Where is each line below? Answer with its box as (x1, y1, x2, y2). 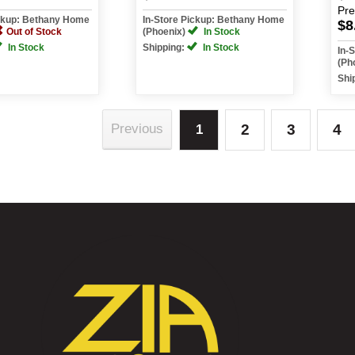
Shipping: (143, 42, 187, 53)
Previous (111, 121, 163, 137)
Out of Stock (6, 26, 63, 37)
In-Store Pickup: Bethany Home (143, 14, 284, 25)
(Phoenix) (143, 26, 188, 37)
